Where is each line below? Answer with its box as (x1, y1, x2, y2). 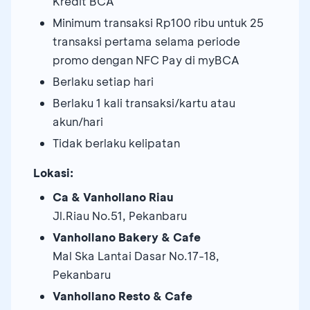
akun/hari (53, 113, 103, 129)
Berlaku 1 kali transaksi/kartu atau (53, 95, 235, 110)
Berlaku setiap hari (53, 73, 154, 89)
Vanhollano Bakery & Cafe (53, 229, 201, 244)
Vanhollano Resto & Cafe (53, 288, 192, 303)
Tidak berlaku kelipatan (53, 135, 180, 150)
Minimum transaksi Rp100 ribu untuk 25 (53, 15, 264, 30)
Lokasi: (33, 165, 73, 180)
